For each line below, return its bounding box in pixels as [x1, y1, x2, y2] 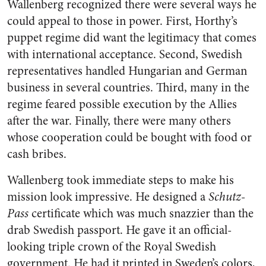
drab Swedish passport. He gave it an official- [7, 221, 232, 239]
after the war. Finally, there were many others [7, 112, 231, 129]
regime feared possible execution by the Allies [7, 96, 237, 113]
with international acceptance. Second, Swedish [7, 46, 242, 63]
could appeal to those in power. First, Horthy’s [7, 12, 237, 30]
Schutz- [208, 188, 245, 205]
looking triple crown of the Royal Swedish [7, 238, 216, 255]
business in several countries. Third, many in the [7, 79, 249, 96]
